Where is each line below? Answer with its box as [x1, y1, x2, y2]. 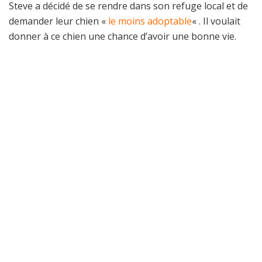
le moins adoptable [108, 14, 192, 27]
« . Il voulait [192, 14, 240, 27]
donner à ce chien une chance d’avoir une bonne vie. [9, 29, 236, 43]
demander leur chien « [9, 14, 108, 27]
